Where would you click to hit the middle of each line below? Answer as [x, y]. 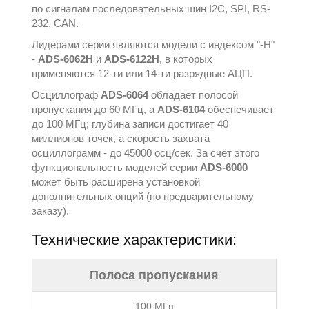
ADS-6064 [125, 95]
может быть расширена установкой [116, 182]
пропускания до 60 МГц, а [95, 109]
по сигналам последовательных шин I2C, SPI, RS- [151, 9]
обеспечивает [240, 109]
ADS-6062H [66, 59]
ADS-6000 [224, 167]
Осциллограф [67, 95]
